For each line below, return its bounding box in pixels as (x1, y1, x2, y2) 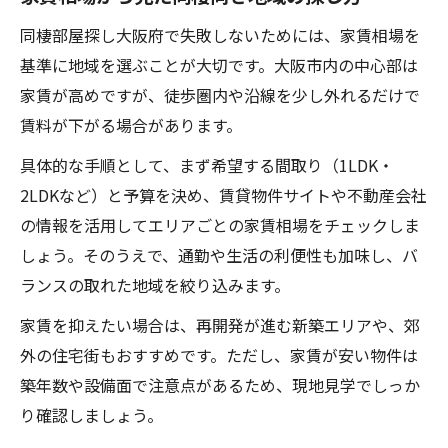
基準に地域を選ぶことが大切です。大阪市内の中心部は (20, 53, 418, 77)
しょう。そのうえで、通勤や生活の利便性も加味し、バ (20, 243, 418, 267)
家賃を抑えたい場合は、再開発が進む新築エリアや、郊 (20, 313, 420, 337)
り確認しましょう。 (20, 403, 163, 427)
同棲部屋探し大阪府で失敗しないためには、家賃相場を (20, 23, 420, 47)
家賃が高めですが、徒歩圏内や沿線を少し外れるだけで (20, 83, 420, 107)
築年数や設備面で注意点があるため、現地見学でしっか (20, 373, 420, 397)
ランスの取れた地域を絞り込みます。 (20, 273, 290, 297)
